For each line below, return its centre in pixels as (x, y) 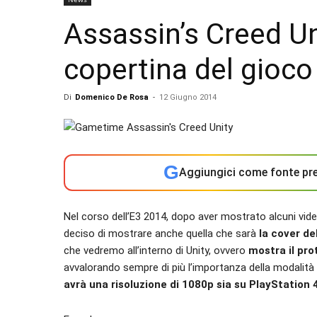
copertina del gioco (188, 69)
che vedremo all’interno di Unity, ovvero (156, 250)
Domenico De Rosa (112, 97)
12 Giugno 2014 (188, 97)
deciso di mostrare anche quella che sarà (160, 234)
